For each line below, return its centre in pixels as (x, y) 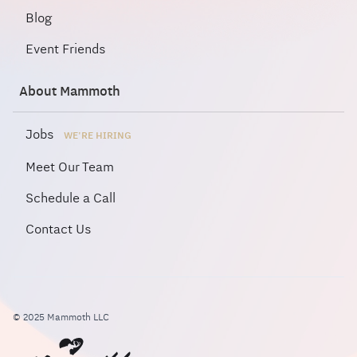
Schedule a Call (71, 198)
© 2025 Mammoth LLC (61, 317)
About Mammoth (70, 91)
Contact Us (59, 229)
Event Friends (66, 49)
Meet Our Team (70, 167)
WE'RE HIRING (98, 135)
